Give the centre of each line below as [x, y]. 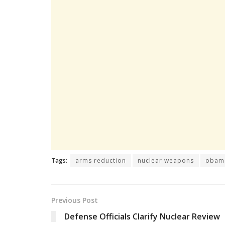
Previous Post [75, 200]
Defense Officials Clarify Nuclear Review [142, 217]
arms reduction [101, 161]
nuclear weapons [166, 161]
